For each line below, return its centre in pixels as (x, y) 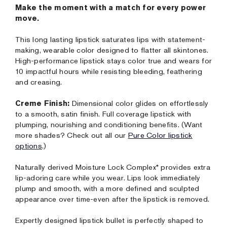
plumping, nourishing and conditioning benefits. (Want (109, 125)
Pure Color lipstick (160, 135)
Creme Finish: (43, 103)
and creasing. (39, 82)
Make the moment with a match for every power (110, 8)
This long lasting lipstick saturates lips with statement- (110, 40)
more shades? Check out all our (72, 135)
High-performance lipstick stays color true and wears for (113, 61)
